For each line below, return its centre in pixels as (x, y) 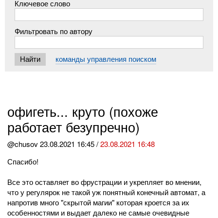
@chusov (24, 144)
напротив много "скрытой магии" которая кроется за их (99, 202)
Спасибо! (23, 162)
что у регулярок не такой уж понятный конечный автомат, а (107, 192)
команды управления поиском (106, 59)
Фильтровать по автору (54, 31)
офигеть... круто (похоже (83, 111)
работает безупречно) (74, 127)
